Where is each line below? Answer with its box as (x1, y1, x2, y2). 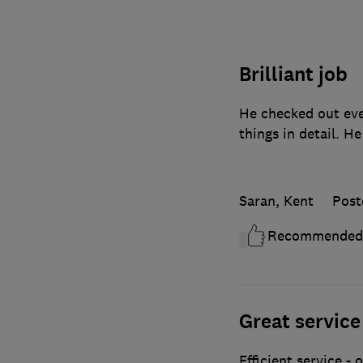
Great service (238, 308, 361, 335)
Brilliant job (238, 61, 348, 88)
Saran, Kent (238, 191, 314, 210)
